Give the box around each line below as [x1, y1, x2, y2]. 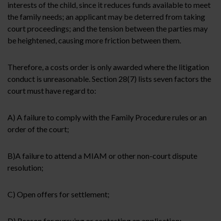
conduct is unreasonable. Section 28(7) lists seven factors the [7, 74, 211, 84]
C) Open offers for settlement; [7, 189, 110, 199]
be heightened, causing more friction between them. [7, 36, 183, 45]
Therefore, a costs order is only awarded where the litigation [7, 62, 209, 72]
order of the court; [7, 124, 69, 134]
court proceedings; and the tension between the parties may [7, 24, 208, 34]
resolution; [7, 163, 43, 173]
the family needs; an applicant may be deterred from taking [7, 12, 205, 22]
